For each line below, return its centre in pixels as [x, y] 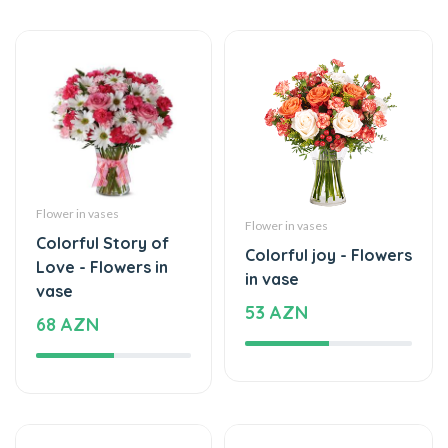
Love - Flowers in [102, 205]
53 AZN [276, 251]
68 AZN [67, 263]
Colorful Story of [102, 181]
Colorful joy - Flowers [328, 193]
